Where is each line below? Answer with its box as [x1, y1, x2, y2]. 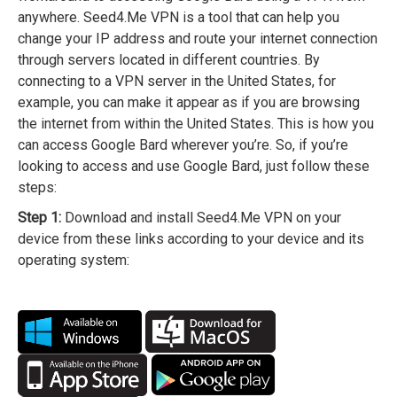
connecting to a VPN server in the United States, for [18, 73, 336, 90]
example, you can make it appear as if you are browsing [18, 94, 360, 112]
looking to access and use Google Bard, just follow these [18, 158, 370, 175]
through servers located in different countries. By [18, 51, 320, 69]
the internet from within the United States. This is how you [18, 115, 374, 133]
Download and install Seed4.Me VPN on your [61, 209, 341, 227]
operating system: [18, 252, 129, 269]
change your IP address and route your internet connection [18, 30, 378, 48]
